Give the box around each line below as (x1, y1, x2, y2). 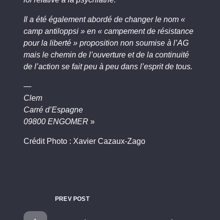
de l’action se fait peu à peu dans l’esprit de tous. (24, 62, 192, 71)
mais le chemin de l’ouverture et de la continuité (24, 51, 189, 59)
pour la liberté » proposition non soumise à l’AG (24, 39, 189, 47)
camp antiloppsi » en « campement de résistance (24, 27, 193, 35)
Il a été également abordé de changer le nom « (24, 15, 185, 24)
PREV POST (55, 195, 89, 202)
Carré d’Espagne (24, 106, 83, 114)
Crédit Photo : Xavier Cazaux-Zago (24, 137, 145, 145)
